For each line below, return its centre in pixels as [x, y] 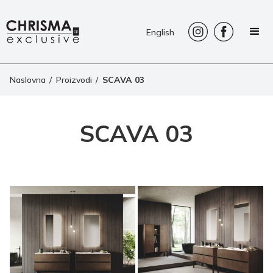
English [160, 32]
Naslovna [28, 80]
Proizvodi [74, 80]
